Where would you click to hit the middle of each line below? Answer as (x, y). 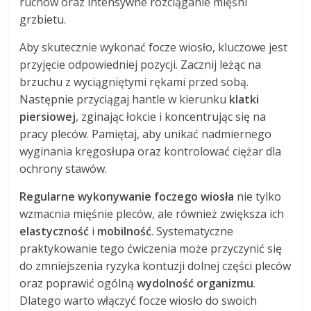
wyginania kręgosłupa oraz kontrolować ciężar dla (151, 151)
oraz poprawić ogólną (78, 283)
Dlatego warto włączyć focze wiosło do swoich (138, 300)
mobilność (125, 231)
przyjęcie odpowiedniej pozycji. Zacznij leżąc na (141, 64)
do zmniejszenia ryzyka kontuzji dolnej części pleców (155, 266)
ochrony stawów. (64, 168)
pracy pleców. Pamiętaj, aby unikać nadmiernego (146, 134)
